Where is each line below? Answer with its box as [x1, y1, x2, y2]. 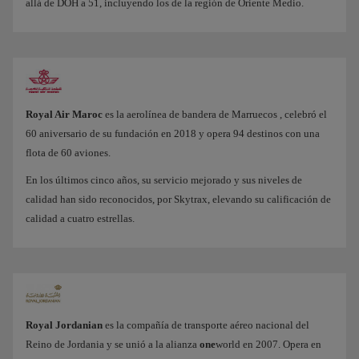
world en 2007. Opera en [216, 338, 321, 351]
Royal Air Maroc [26, 108, 103, 121]
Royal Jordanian [26, 319, 103, 332]
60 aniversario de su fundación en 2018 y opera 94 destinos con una [26, 127, 320, 140]
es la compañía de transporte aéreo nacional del [103, 319, 309, 332]
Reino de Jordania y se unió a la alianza [26, 338, 200, 351]
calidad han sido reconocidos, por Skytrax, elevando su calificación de [26, 193, 331, 206]
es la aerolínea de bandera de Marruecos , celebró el [103, 108, 327, 121]
